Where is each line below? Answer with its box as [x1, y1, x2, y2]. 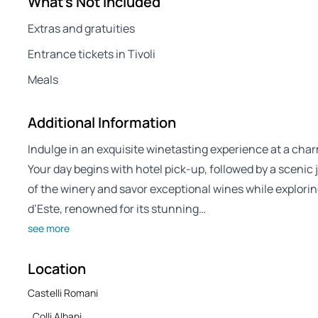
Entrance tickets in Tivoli [28, 46, 155, 62]
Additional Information [28, 113, 176, 133]
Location [28, 259, 86, 279]
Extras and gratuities [28, 21, 135, 37]
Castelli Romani [28, 286, 98, 300]
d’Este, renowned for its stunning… [28, 201, 206, 217]
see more [28, 221, 70, 236]
